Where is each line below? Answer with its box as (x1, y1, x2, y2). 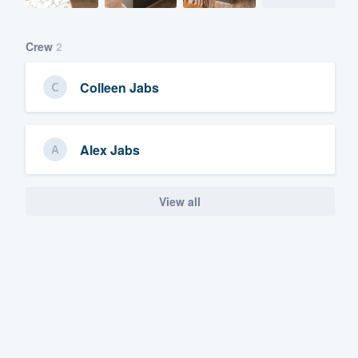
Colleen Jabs (80, 78, 159, 97)
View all (159, 193, 201, 210)
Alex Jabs (80, 140, 140, 159)
